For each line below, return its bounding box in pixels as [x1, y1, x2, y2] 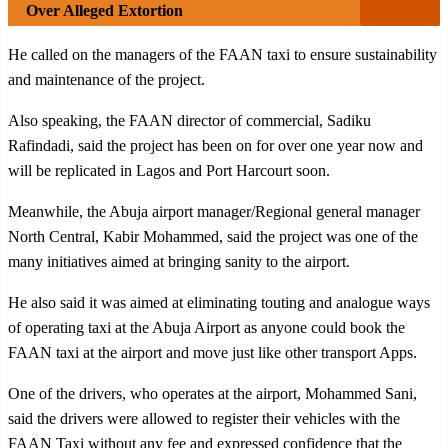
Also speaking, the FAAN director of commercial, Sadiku [8, 111, 371, 129]
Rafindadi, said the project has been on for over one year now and [8, 136, 423, 154]
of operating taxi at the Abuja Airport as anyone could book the [8, 318, 405, 336]
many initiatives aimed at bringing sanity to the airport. [8, 252, 350, 270]
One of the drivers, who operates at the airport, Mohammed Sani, [8, 384, 417, 402]
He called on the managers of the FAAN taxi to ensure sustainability [8, 45, 437, 63]
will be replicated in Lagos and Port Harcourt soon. [8, 161, 330, 179]
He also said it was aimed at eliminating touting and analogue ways [8, 293, 430, 311]
